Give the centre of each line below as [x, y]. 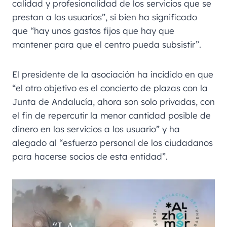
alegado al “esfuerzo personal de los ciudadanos [112, 143]
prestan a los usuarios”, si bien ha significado [105, 17]
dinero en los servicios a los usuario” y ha [96, 129]
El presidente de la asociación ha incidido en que [113, 74]
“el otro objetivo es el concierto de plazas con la [110, 88]
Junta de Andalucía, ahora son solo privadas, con [113, 102]
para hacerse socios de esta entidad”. [90, 157]
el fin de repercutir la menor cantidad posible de [111, 116]
